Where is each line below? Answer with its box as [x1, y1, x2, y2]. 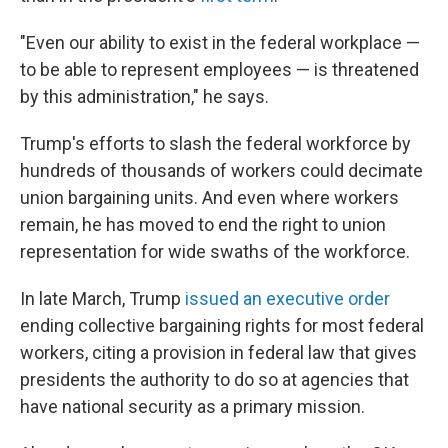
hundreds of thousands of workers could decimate [20, 160, 423, 181]
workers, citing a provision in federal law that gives [20, 342, 417, 363]
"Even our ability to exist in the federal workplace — [20, 32, 420, 53]
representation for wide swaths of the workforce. [20, 241, 410, 262]
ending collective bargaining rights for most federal [20, 315, 424, 336]
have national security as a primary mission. [20, 396, 365, 417]
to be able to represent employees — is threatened [20, 59, 419, 80]
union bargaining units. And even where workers [20, 187, 399, 208]
